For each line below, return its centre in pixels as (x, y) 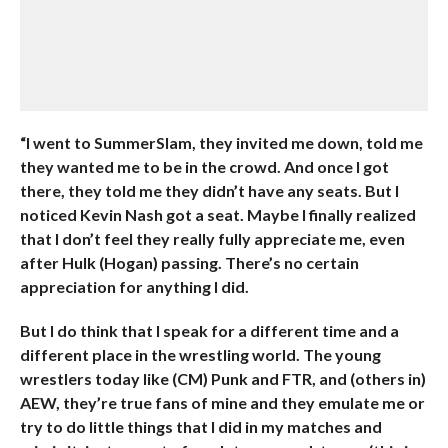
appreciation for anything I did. (134, 286)
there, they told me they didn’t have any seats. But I (209, 190)
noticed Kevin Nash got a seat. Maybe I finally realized (217, 214)
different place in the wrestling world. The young (200, 354)
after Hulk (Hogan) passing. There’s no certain (189, 262)
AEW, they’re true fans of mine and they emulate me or (222, 402)
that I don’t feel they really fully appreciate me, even (212, 238)
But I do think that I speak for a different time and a (209, 330)
